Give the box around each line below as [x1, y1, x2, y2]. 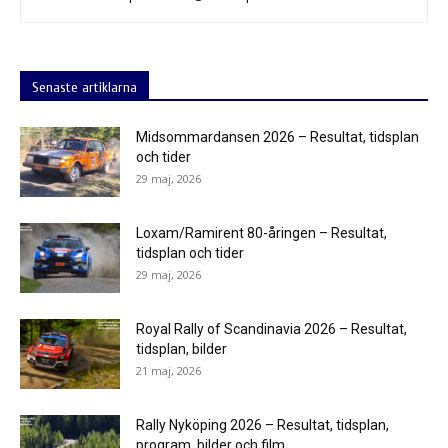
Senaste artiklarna [32, 78, 137, 96]
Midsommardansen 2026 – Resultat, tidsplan [136, 128, 419, 145]
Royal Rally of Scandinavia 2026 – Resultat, [136, 320, 407, 337]
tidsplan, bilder [136, 340, 227, 357]
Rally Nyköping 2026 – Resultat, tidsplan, [136, 416, 389, 433]
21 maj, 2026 [136, 362, 201, 378]
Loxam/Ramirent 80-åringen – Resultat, [136, 224, 387, 241]
